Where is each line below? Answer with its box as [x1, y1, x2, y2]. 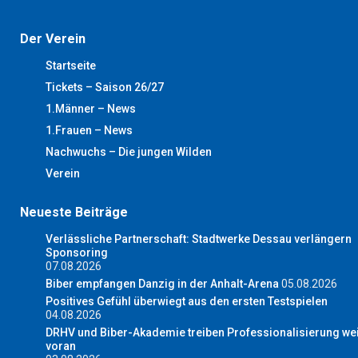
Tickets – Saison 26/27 [46, 81, 164, 94]
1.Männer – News [46, 102, 136, 116]
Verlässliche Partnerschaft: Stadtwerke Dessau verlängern [46, 233, 352, 246]
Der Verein [20, 31, 86, 47]
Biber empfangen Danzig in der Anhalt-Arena [46, 277, 279, 291]
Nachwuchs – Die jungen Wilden [46, 145, 212, 159]
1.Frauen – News [46, 124, 133, 137]
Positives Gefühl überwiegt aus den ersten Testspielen [46, 295, 328, 308]
